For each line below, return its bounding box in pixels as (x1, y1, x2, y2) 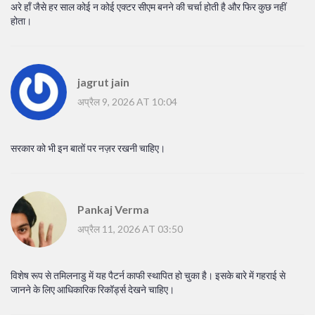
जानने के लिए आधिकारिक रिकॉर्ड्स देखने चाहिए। (11, 283, 174, 296)
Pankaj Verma (77, 202, 149, 216)
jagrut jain (77, 75, 129, 89)
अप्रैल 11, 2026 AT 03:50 (77, 222, 183, 235)
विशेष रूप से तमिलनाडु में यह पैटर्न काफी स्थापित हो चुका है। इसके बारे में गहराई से (11, 269, 285, 282)
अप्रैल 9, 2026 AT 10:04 (77, 95, 177, 108)
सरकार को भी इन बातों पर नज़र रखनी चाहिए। (11, 142, 165, 155)
